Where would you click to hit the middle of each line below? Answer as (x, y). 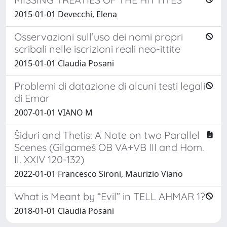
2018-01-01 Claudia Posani (64, 211)
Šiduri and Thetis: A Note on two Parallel (107, 135)
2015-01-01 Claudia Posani (64, 63)
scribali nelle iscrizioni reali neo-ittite (97, 49)
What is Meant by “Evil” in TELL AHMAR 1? (110, 196)
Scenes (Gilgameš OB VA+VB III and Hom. (109, 147)
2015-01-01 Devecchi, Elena (66, 14)
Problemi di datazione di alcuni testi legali (110, 86)
